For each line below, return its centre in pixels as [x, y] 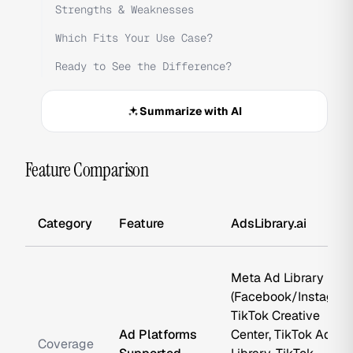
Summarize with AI [191, 111]
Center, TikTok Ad [281, 334]
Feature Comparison [87, 170]
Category [65, 223]
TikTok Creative [275, 316]
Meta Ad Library [277, 278]
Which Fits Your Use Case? [134, 38]
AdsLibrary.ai [269, 223]
